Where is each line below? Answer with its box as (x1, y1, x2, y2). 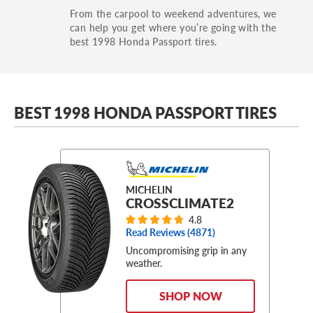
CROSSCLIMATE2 (126, 193, 234, 212)
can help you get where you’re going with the (70, 20, 277, 34)
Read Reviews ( (126, 226, 190, 240)
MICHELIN (126, 182, 173, 196)
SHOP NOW (159, 288, 222, 305)
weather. (126, 256, 162, 270)
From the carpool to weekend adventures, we (70, 6, 277, 20)
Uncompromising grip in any (126, 243, 247, 258)
